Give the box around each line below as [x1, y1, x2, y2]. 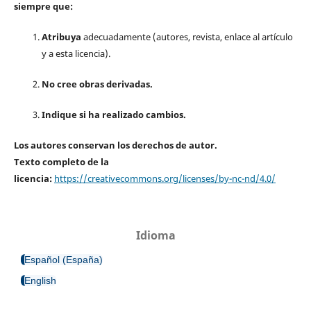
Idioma [135, 227, 176, 243]
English [24, 274, 56, 286]
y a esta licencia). [41, 47, 110, 60]
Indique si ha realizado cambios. [41, 108, 186, 121]
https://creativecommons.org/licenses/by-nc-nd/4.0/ [53, 171, 276, 185]
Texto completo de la [13, 155, 109, 168]
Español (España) [24, 253, 103, 265]
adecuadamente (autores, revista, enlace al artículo [81, 30, 293, 43]
